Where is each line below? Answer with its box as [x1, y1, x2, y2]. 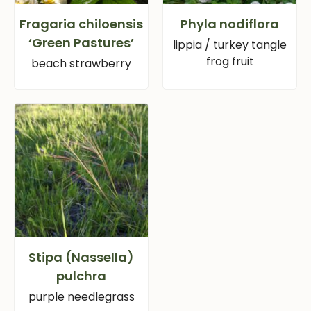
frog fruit [205, 53, 254, 70]
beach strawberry [31, 56, 131, 72]
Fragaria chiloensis [19, 15, 143, 33]
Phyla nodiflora [180, 15, 279, 33]
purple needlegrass [28, 289, 135, 305]
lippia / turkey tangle [173, 37, 287, 53]
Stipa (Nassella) [28, 249, 134, 267]
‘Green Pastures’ [28, 34, 134, 52]
